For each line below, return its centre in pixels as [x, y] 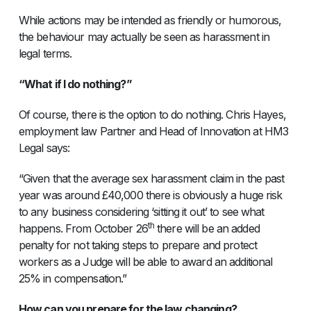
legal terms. [45, 54]
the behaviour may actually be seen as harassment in [144, 37]
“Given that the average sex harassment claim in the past [151, 179]
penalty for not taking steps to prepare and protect [137, 245]
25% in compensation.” [73, 279]
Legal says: [44, 148]
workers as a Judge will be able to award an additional [145, 262]
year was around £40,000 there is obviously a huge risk [150, 195]
